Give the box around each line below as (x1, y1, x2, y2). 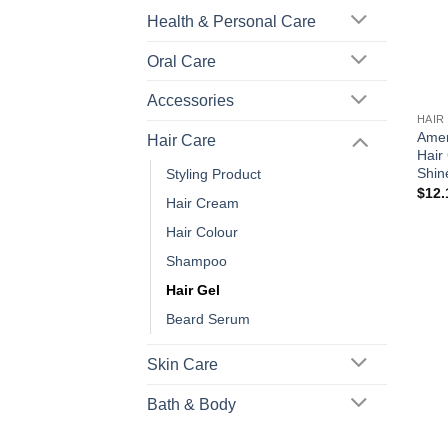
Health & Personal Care (147, 12, 316, 30)
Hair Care (147, 132, 216, 150)
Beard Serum (166, 311, 250, 328)
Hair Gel (166, 282, 220, 299)
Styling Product (166, 166, 261, 183)
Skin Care (147, 355, 218, 373)
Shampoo (166, 253, 227, 270)
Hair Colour (166, 224, 238, 241)
